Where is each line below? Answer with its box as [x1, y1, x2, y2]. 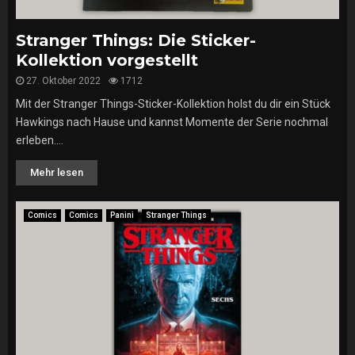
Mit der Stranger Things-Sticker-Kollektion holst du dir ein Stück [16, 97, 330, 110]
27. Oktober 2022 [26, 75, 101, 86]
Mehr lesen [30, 166, 83, 178]
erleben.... [16, 134, 63, 147]
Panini [110, 211, 134, 219]
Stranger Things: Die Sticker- [16, 31, 256, 50]
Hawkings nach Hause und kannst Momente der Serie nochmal [16, 116, 328, 128]
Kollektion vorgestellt [16, 51, 198, 70]
